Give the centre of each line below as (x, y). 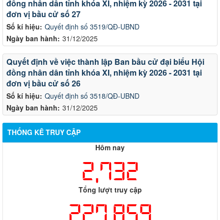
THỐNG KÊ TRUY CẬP (44, 132)
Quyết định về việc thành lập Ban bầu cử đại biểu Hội (105, 61)
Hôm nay (110, 147)
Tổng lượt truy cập (110, 189)
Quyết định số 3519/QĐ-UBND (92, 26)
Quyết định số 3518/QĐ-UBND (92, 96)
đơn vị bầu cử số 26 (43, 83)
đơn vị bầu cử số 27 (43, 14)
